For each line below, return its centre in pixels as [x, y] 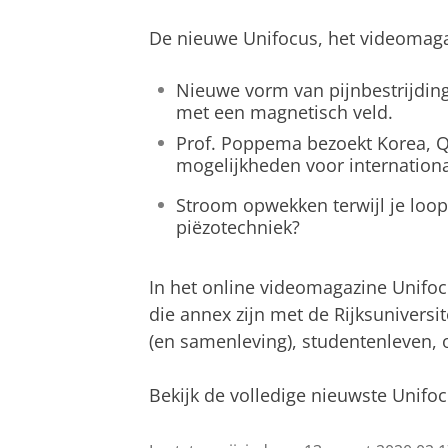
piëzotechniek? [238, 226]
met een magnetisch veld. [284, 111]
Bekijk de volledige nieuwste [268, 394]
